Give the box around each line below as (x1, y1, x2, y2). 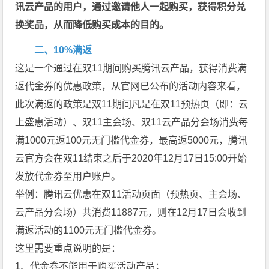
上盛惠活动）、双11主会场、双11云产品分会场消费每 (15, 116, 249, 127)
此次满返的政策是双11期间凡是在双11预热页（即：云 (15, 98, 249, 109)
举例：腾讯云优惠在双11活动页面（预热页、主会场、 (15, 189, 247, 199)
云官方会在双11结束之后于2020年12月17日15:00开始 (15, 153, 247, 163)
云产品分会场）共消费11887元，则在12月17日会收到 (15, 207, 247, 217)
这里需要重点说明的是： (15, 243, 121, 253)
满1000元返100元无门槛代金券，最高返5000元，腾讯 (15, 134, 248, 145)
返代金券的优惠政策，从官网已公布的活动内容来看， (15, 80, 246, 91)
